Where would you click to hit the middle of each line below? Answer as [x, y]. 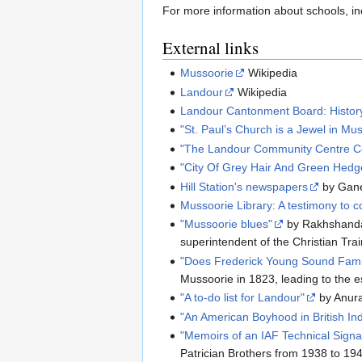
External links [210, 47]
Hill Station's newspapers [244, 186]
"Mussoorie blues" [227, 224]
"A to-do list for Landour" [243, 298]
